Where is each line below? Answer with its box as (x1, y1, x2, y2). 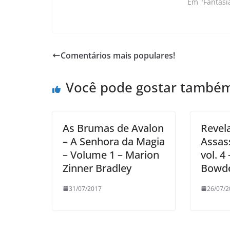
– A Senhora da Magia (63, 134, 165, 148)
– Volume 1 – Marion (63, 147, 159, 162)
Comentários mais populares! (61, 49, 175, 61)
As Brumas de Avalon (63, 121, 164, 135)
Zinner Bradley (63, 161, 131, 175)
